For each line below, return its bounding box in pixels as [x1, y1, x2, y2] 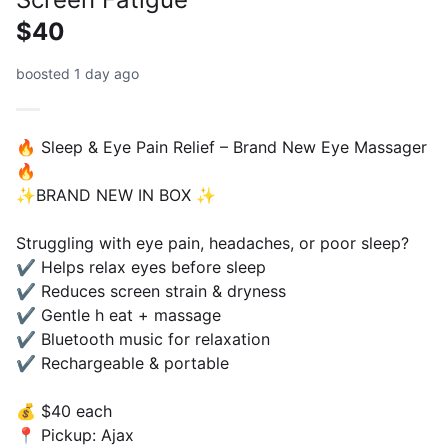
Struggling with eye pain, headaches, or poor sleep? [16, 233, 409, 253]
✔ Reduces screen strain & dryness [16, 281, 286, 301]
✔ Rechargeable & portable [16, 353, 229, 373]
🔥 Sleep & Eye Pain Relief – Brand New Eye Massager [16, 137, 427, 157]
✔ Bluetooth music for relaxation [16, 329, 270, 349]
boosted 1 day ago [16, 65, 139, 82]
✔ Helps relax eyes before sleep [16, 257, 266, 277]
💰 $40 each [16, 401, 112, 421]
